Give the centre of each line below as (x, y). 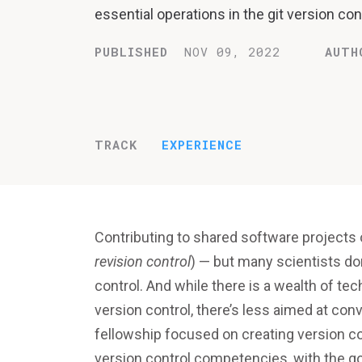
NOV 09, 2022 (232, 52)
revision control (143, 261)
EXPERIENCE (202, 145)
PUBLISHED (131, 52)
